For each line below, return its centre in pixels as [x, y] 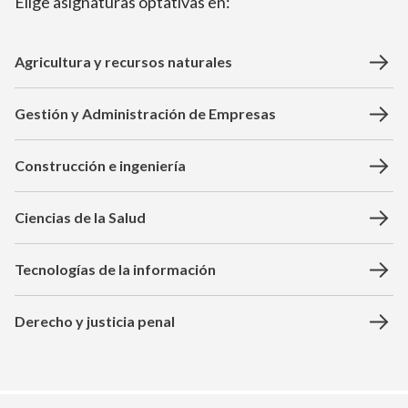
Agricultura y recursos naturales [123, 61]
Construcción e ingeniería [100, 165]
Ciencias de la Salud [80, 217]
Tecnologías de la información [115, 269]
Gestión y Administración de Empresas [145, 113]
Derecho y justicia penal [95, 321]
